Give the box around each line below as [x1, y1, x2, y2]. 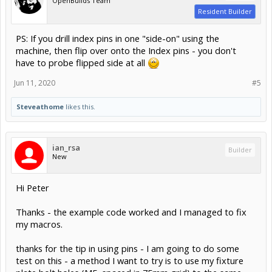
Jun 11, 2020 [14, 78, 55, 89]
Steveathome [16, 102, 64, 112]
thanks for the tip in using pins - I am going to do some [16, 242, 239, 255]
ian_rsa [52, 142, 80, 154]
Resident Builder [198, 7, 252, 16]
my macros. [16, 218, 63, 231]
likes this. [64, 102, 95, 112]
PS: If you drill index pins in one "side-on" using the [16, 32, 219, 45]
